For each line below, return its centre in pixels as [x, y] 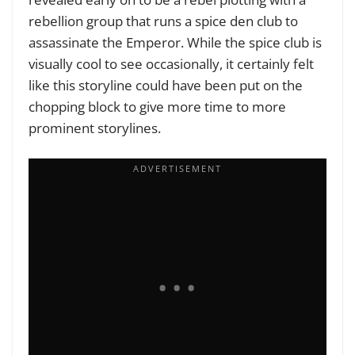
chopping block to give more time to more [157, 106]
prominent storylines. [95, 128]
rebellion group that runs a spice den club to [163, 21]
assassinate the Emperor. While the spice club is [175, 42]
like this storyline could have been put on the [166, 85]
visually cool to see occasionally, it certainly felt [171, 63]
